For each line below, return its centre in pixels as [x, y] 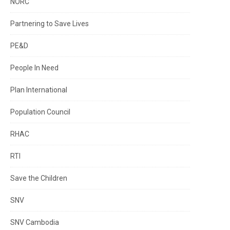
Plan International [39, 90]
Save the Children [39, 178]
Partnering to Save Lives [50, 23]
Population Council [40, 112]
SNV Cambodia [35, 222]
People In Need [34, 68]
